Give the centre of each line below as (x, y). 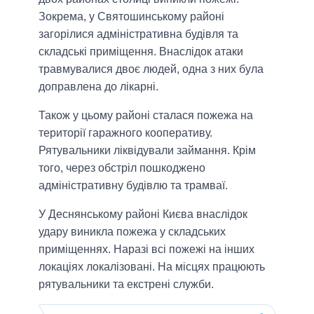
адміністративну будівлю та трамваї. (133, 186)
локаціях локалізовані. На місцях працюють (152, 267)
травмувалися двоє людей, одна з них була (151, 69)
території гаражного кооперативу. (125, 133)
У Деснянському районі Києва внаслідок (143, 214)
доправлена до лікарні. (98, 87)
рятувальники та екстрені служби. (126, 285)
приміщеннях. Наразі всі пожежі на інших (146, 250)
